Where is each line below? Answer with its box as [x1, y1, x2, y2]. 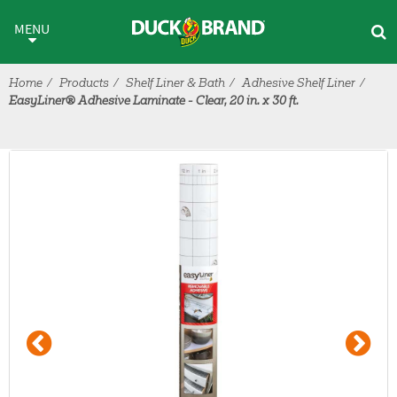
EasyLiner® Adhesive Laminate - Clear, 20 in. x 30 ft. [9, 96, 299, 108]
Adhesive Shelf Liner [242, 78, 355, 90]
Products [59, 78, 109, 90]
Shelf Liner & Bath [126, 78, 225, 90]
